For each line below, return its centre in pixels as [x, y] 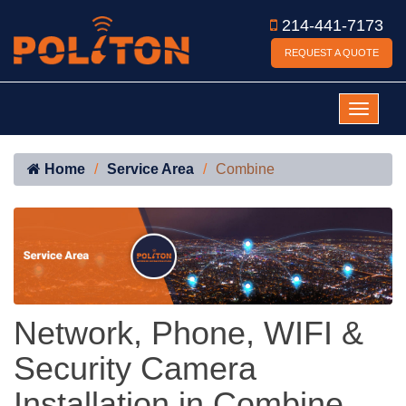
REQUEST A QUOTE [332, 53]
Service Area [150, 169]
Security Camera [135, 369]
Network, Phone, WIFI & [188, 333]
